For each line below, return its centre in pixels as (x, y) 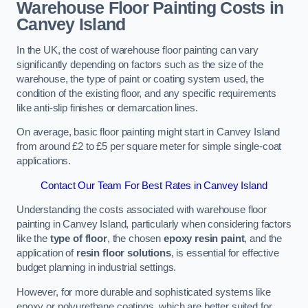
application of (46, 253)
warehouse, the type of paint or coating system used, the (140, 79)
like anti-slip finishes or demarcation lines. (107, 108)
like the (33, 239)
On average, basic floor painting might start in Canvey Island (148, 132)
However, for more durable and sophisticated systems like (144, 292)
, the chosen (135, 239)
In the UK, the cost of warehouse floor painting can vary (137, 50)
